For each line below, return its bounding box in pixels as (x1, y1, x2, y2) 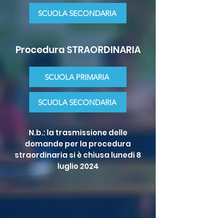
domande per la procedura (25, 139, 131, 149)
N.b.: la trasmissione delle (28, 127, 127, 138)
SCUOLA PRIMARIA (45, 72, 109, 82)
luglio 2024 (57, 161, 99, 171)
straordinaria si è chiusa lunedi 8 (15, 150, 141, 160)
